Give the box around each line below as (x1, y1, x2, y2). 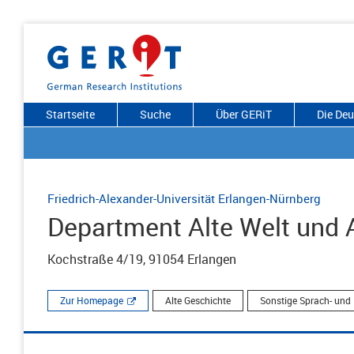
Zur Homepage (60, 294, 123, 307)
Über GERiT (216, 107, 272, 122)
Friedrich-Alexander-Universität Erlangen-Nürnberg (47, 190, 321, 206)
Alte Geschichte (165, 294, 231, 307)
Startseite (46, 107, 95, 122)
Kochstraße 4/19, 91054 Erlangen (47, 250, 236, 268)
